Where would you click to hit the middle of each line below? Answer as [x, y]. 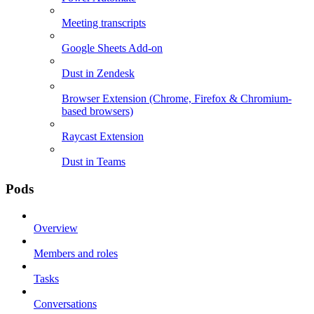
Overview [56, 228]
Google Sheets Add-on [112, 48]
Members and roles [76, 254]
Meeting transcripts [104, 23]
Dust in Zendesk [98, 73]
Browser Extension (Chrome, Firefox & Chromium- [177, 98]
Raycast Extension [103, 136]
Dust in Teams [94, 162]
